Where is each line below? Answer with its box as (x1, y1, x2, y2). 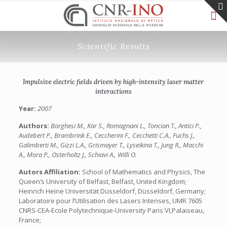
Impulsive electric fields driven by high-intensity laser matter (23, 78, 204, 86)
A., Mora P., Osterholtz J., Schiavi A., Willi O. (18, 150, 137, 159)
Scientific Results (77, 41, 150, 51)
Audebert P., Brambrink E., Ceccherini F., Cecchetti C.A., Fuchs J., (18, 131, 195, 140)
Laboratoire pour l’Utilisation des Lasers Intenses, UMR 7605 (18, 196, 202, 205)
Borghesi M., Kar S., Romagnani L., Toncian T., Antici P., (50, 121, 202, 130)
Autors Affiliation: (18, 167, 82, 176)
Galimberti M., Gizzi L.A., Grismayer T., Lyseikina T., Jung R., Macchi (18, 140, 203, 149)
